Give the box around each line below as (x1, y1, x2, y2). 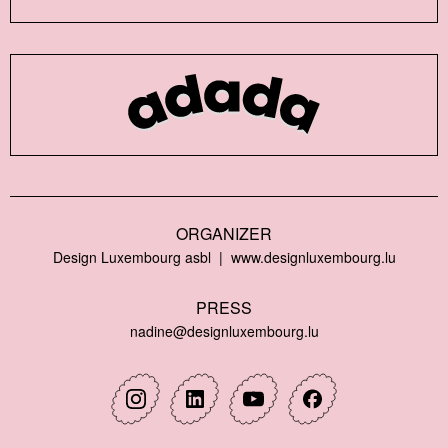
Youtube (251, 397, 311, 421)
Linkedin (193, 397, 254, 421)
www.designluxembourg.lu (230, 247, 396, 268)
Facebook (310, 397, 381, 421)
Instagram (134, 397, 205, 421)
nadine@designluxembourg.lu (129, 321, 319, 342)
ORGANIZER (176, 222, 272, 246)
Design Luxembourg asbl (52, 247, 211, 268)
